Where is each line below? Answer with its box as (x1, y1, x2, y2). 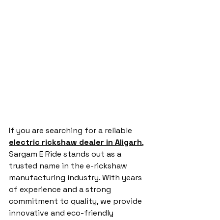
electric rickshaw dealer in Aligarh (9, 137, 142, 147)
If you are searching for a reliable (9, 125, 134, 136)
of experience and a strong (9, 184, 113, 194)
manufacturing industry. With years (9, 172, 144, 183)
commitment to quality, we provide (9, 196, 144, 206)
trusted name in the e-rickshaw (9, 161, 129, 171)
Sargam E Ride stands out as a (9, 149, 123, 159)
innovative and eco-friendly (9, 208, 115, 218)
